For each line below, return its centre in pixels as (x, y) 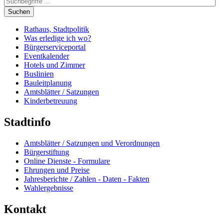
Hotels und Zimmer (55, 65)
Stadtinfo (27, 122)
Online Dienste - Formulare (67, 161)
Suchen (19, 12)
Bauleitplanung (48, 83)
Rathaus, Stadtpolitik (56, 29)
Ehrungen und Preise (57, 170)
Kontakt (25, 209)
